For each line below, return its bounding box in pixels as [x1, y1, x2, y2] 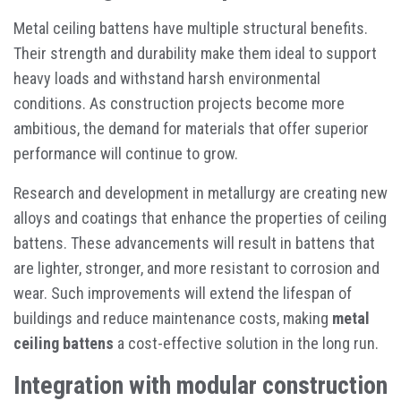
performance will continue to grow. [13, 143, 238, 163]
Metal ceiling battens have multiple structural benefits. [13, 18, 368, 38]
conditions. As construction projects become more [13, 93, 345, 113]
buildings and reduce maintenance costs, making [13, 308, 332, 328]
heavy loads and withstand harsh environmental [13, 68, 320, 88]
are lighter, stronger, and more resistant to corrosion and [13, 258, 380, 277]
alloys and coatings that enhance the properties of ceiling [13, 208, 387, 227]
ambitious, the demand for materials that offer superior [13, 118, 369, 138]
